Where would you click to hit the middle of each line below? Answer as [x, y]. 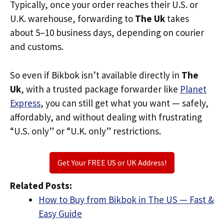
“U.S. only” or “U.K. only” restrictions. [85, 131]
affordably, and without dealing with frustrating [106, 117]
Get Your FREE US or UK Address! [112, 162]
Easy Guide [60, 213]
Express [25, 103]
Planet [193, 89]
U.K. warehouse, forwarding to [72, 18]
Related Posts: [41, 185]
